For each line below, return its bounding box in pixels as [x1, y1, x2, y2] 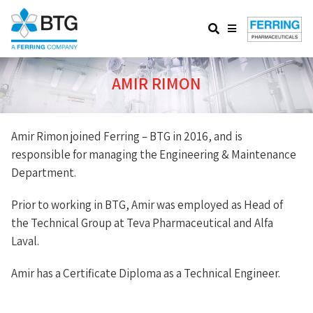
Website [226, 20, 265, 35]
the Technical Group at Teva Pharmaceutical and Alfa [11, 215, 273, 231]
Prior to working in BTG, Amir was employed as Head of [11, 197, 283, 212]
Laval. [11, 233, 39, 249]
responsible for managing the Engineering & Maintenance [11, 147, 296, 162]
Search [207, 21, 240, 36]
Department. [11, 165, 76, 180]
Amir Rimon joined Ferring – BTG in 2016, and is [11, 129, 242, 144]
